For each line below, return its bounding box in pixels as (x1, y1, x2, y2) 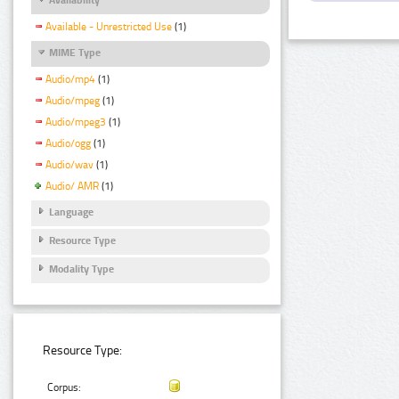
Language (49, 205, 94, 218)
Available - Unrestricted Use (45, 20, 172, 34)
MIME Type (49, 46, 101, 60)
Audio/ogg (45, 136, 91, 150)
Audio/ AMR (45, 179, 99, 192)
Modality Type (49, 263, 114, 276)
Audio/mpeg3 (45, 116, 106, 129)
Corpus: (47, 381, 82, 395)
